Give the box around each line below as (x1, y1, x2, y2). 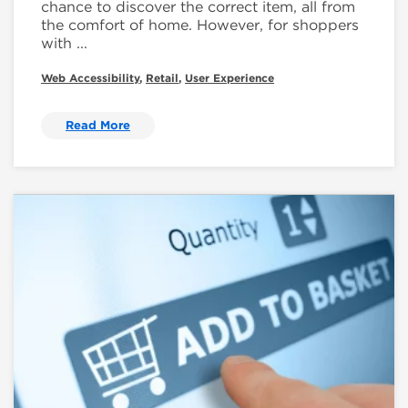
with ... (41, 35, 87, 52)
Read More (66, 118, 130, 132)
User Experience (185, 71, 274, 85)
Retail (146, 71, 178, 85)
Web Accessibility (41, 71, 139, 85)
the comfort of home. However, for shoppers (41, 16, 359, 34)
